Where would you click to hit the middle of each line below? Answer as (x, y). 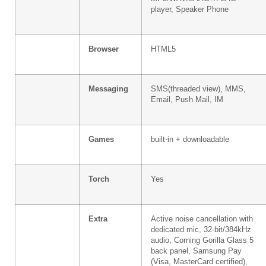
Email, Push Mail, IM (187, 99)
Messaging (108, 89)
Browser (104, 49)
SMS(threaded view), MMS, (198, 89)
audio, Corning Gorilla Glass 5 (202, 240)
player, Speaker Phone (190, 9)
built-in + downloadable (190, 139)
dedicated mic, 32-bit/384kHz (201, 229)
